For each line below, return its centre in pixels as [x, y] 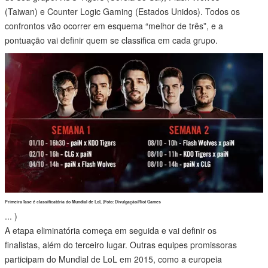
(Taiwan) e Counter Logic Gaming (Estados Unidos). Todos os [122, 12]
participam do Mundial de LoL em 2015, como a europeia [113, 259]
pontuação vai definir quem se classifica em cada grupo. [111, 40]
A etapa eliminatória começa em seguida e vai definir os [111, 231]
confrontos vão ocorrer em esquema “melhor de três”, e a [114, 26]
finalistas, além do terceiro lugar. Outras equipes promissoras [121, 245]
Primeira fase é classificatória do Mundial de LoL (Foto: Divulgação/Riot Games [83, 202]
